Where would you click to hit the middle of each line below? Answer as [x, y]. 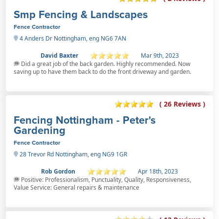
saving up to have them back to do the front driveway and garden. [102, 71]
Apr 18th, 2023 [158, 171]
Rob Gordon [58, 171]
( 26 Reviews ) [182, 104]
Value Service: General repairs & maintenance [77, 187]
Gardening [40, 130]
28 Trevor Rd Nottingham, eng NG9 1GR [73, 154]
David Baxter [59, 55]
